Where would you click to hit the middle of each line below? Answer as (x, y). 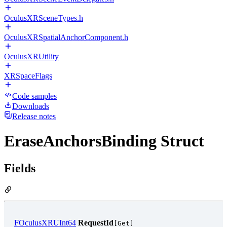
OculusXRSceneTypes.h (44, 18)
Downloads (31, 106)
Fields (20, 168)
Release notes (34, 116)
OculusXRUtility (31, 56)
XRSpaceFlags (28, 76)
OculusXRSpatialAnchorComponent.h (66, 37)
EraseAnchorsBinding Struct (104, 141)
